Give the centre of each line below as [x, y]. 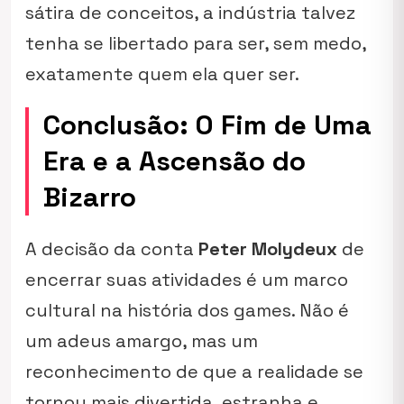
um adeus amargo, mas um [142, 341]
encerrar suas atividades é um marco [187, 280]
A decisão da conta [112, 249]
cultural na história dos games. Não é [187, 310]
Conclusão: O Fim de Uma [207, 125]
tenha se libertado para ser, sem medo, [196, 43]
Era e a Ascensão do [174, 161]
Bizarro [90, 197]
